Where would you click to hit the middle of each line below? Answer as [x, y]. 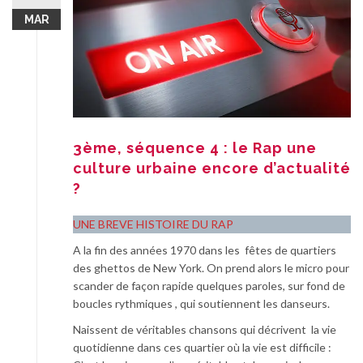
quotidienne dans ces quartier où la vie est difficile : [202, 348]
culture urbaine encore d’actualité [212, 169]
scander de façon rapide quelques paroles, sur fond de [209, 286]
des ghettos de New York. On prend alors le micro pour [211, 268]
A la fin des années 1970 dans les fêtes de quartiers [205, 250]
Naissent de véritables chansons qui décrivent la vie [205, 330]
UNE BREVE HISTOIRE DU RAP [153, 224]
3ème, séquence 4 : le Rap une [195, 148]
